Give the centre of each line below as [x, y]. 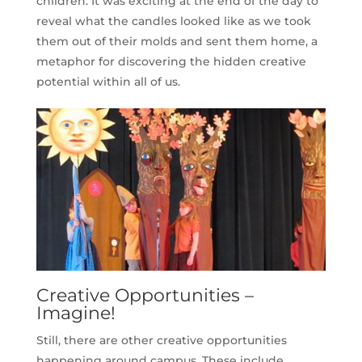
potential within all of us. [108, 81]
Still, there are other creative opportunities [161, 341]
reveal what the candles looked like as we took [173, 21]
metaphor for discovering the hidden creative [171, 61]
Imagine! [76, 314]
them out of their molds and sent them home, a [177, 41]
